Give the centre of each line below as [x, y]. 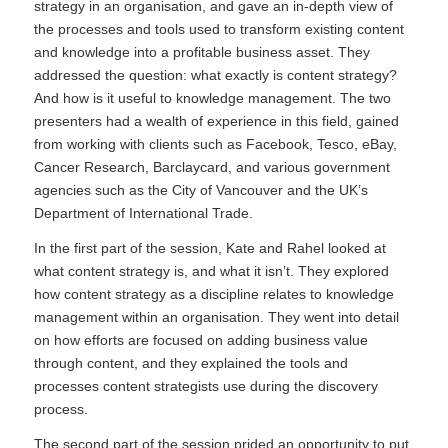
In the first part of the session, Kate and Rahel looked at [209, 247]
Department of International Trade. [143, 212]
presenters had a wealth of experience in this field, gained [216, 120]
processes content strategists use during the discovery [205, 385]
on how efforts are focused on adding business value [200, 339]
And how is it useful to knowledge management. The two [212, 97]
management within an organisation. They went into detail [216, 316]
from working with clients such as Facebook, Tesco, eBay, [215, 143]
